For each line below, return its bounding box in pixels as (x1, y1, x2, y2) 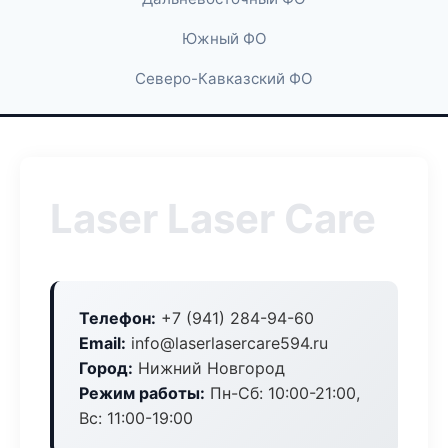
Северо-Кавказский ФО (135, 69, 313, 88)
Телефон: (79, 308, 156, 328)
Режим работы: (79, 383, 205, 403)
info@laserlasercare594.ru (126, 333, 328, 353)
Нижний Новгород (133, 358, 285, 378)
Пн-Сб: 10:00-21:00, (205, 383, 360, 403)
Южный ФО (181, 29, 267, 48)
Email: (79, 333, 126, 353)
